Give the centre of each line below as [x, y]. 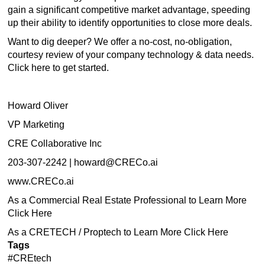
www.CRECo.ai [41, 181]
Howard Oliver [38, 106]
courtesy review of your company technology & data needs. [131, 55]
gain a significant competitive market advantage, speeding [129, 10]
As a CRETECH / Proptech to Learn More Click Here [119, 232]
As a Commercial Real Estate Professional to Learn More [127, 200]
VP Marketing [37, 125]
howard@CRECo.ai [116, 162]
